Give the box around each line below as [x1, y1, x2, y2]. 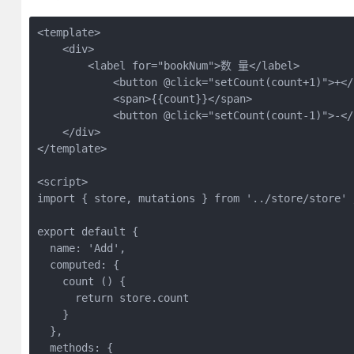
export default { [36, 225, 138, 238]
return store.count [36, 292, 189, 304]
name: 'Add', [36, 242, 126, 254]
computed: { [36, 258, 119, 271]
